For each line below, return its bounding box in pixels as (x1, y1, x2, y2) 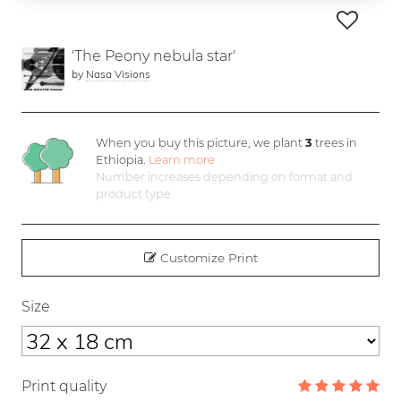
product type (96, 187, 172, 201)
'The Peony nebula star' (72, 47, 235, 65)
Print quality (21, 378, 107, 396)
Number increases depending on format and (96, 170, 354, 184)
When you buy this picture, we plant (96, 136, 306, 150)
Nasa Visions (86, 67, 150, 81)
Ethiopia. (96, 153, 149, 167)
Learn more (149, 153, 216, 167)
